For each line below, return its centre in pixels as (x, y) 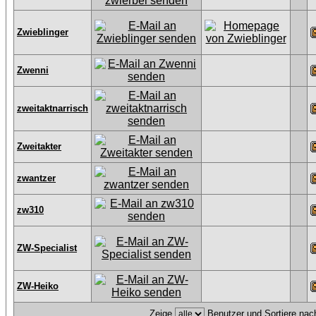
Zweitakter (39, 146)
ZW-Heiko (38, 286)
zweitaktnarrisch (53, 108)
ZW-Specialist (47, 248)
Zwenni (33, 70)
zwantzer (36, 178)
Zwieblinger (43, 32)
